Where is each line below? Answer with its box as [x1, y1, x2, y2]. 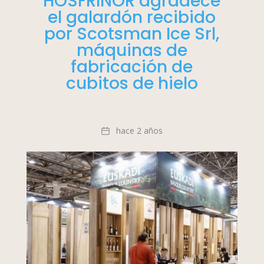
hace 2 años [115, 125, 163, 137]
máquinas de [76, 39, 187, 62]
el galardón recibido [48, 6, 216, 29]
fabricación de [71, 55, 193, 79]
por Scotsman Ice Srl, [44, 22, 220, 46]
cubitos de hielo [65, 72, 198, 95]
